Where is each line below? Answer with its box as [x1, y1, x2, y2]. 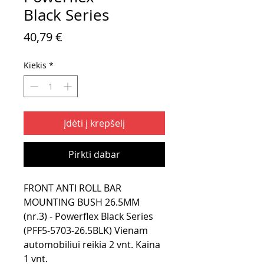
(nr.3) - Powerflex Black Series [24, 210, 153, 223]
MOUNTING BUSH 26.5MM [24, 196, 140, 209]
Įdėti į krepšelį [64, 117, 125, 130]
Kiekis [24, 60, 47, 71]
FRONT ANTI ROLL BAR [24, 181, 121, 195]
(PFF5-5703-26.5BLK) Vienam [24, 224, 148, 237]
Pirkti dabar [68, 148, 120, 161]
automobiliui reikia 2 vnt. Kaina [24, 238, 160, 252]
